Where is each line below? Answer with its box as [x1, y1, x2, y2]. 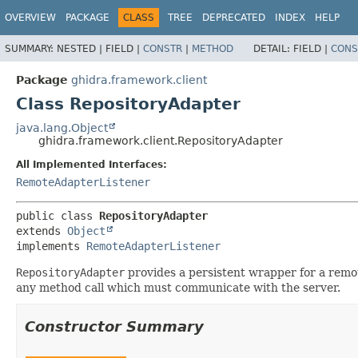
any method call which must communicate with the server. [16, 280, 340, 294]
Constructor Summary [25, 317, 204, 335]
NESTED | [57, 42, 105, 54]
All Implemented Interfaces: [16, 158, 167, 170]
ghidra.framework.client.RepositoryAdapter [38, 133, 283, 147]
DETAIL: [253, 42, 293, 54]
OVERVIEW [5, 12, 56, 23]
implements [16, 239, 86, 253]
